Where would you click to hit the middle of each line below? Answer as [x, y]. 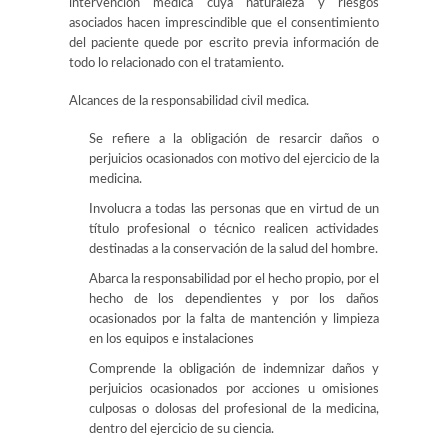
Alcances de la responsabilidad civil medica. [189, 101]
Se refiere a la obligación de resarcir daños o [234, 139]
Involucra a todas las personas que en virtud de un [234, 209]
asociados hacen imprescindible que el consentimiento [224, 23]
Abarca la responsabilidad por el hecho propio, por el [234, 279]
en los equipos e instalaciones [171, 339]
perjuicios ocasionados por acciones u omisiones [234, 389]
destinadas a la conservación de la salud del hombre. [233, 249]
